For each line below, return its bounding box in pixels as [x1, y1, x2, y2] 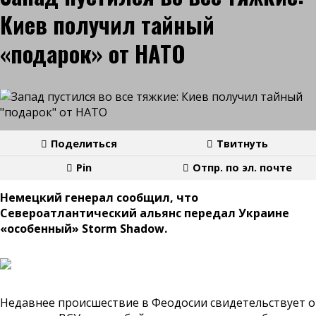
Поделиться [51, 137, 117, 150]
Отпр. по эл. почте [192, 161, 292, 174]
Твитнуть [216, 137, 268, 150]
